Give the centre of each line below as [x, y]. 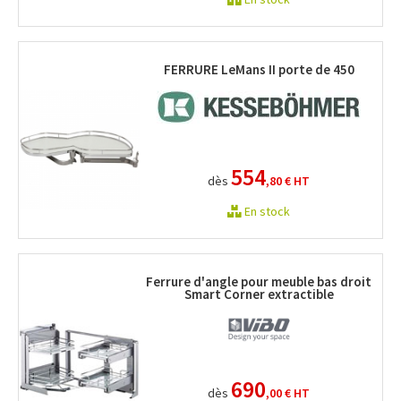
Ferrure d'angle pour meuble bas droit [259, 282]
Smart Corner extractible [259, 294]
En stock [268, 211]
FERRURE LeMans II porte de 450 [259, 69]
